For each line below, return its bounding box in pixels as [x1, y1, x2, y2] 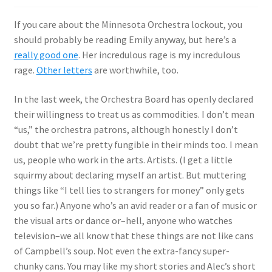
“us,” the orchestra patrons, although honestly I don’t [13, 123, 238, 135]
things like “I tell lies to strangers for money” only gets [13, 183, 245, 196]
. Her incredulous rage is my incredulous [78, 49, 240, 61]
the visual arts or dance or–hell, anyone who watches [13, 214, 233, 226]
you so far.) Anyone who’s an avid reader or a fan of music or [13, 199, 257, 211]
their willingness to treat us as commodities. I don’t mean [13, 107, 254, 120]
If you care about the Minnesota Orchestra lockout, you [13, 18, 242, 31]
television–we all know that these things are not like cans [13, 229, 254, 242]
